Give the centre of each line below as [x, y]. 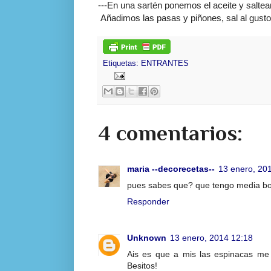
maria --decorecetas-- [171, 168]
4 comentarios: [170, 133]
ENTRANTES [165, 63]
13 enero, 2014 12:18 [211, 238]
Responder [148, 201]
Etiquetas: [122, 63]
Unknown [147, 238]
